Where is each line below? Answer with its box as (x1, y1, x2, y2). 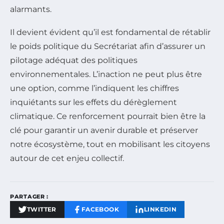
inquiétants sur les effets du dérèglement (10, 97, 177, 107)
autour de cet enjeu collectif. (10, 153, 124, 163)
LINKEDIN (144, 205, 177, 213)
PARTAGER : (10, 192, 48, 200)
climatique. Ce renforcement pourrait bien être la (10, 111, 205, 121)
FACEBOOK (81, 205, 119, 213)
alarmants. (10, 4, 51, 14)
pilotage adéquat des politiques (10, 55, 137, 65)
